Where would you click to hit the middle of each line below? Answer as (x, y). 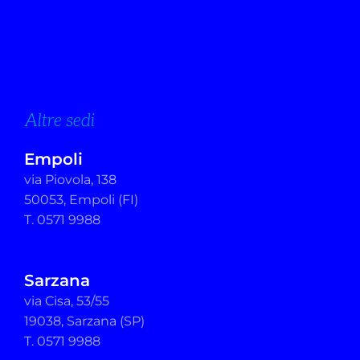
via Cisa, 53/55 (67, 301)
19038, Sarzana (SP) (84, 321)
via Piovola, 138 (70, 180)
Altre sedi (59, 120)
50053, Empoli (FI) (81, 200)
